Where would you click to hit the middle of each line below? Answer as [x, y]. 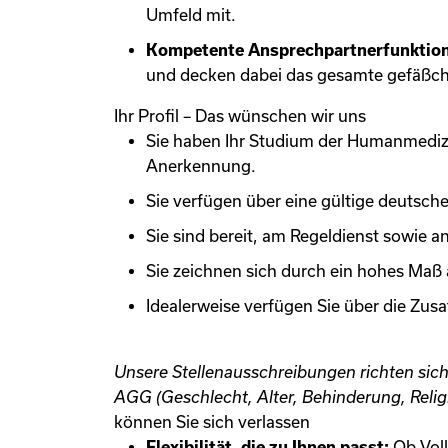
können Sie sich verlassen [212, 422]
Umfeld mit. [191, 15]
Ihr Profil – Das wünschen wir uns [240, 116]
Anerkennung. [201, 166]
